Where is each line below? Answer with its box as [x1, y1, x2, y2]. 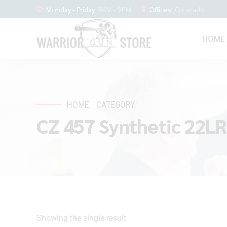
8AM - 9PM [98, 4, 131, 14]
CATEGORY [96, 99, 136, 110]
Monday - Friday [46, 4, 95, 14]
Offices [149, 4, 171, 14]
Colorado [175, 4, 205, 14]
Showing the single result [36, 213, 126, 223]
